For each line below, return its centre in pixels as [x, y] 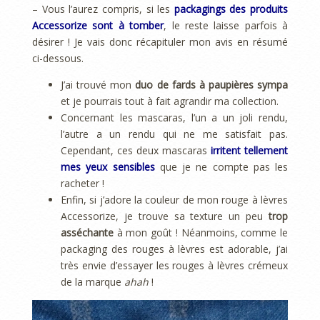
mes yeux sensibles [108, 167]
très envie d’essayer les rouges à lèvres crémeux [174, 266]
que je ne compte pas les [221, 167]
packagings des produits [231, 9]
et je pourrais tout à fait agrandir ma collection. [170, 101]
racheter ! [82, 184]
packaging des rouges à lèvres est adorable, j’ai [174, 249]
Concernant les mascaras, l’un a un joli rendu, [174, 118]
